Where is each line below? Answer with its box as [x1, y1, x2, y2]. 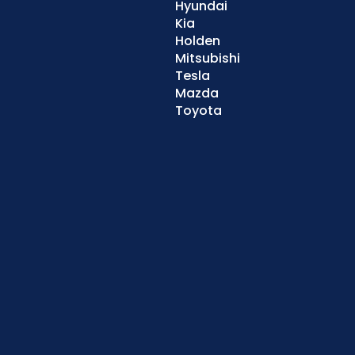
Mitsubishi [175, 49, 241, 68]
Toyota [175, 101, 223, 120]
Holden [175, 32, 221, 51]
